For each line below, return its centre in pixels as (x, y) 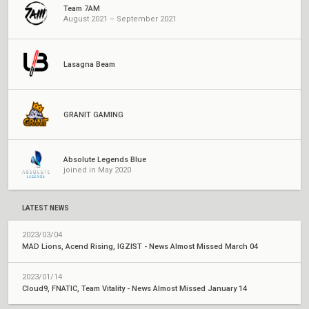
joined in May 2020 (97, 170)
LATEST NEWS (46, 208)
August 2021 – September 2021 (120, 19)
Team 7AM (82, 9)
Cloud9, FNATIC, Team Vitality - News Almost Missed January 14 (134, 289)
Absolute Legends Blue (105, 160)
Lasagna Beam (89, 64)
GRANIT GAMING (93, 114)
